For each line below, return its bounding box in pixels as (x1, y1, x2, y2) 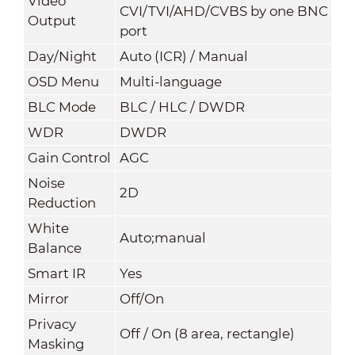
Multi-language (119, 73, 222, 90)
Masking (27, 335, 84, 352)
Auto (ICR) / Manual (119, 48, 248, 64)
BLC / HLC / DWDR (119, 98, 245, 115)
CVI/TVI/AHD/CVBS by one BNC (119, 2, 328, 19)
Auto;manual (119, 229, 206, 246)
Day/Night (27, 48, 97, 64)
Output (27, 12, 76, 29)
